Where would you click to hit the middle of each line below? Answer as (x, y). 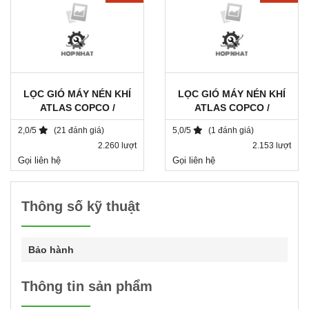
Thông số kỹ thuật (81, 207)
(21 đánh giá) (79, 131)
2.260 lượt (117, 146)
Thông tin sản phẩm (87, 287)
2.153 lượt (272, 146)
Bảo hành (51, 250)
